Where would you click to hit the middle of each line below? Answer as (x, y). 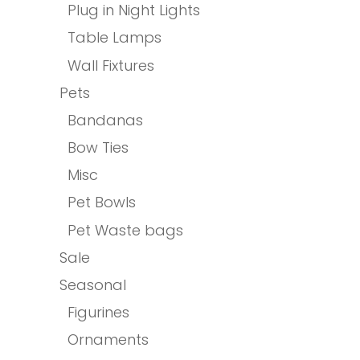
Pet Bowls (102, 202)
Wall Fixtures (111, 66)
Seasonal (93, 285)
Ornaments (108, 340)
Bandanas (105, 121)
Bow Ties (98, 148)
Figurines (98, 313)
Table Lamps (115, 38)
